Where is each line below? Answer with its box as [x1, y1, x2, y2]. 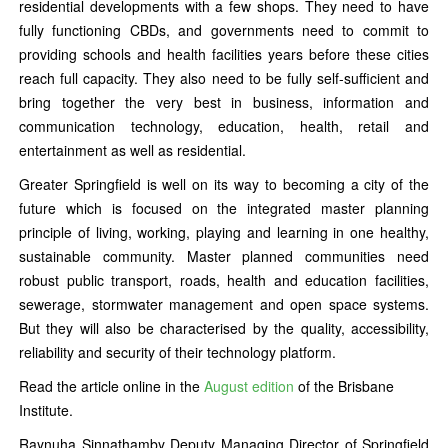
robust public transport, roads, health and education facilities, [19, 270, 429, 290]
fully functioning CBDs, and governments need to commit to [19, 20, 429, 40]
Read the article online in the [19, 376, 204, 396]
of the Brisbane [294, 376, 394, 396]
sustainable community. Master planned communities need [19, 246, 429, 266]
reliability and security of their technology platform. [19, 342, 336, 362]
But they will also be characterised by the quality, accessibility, [19, 318, 429, 338]
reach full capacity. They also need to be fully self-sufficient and [19, 68, 429, 88]
